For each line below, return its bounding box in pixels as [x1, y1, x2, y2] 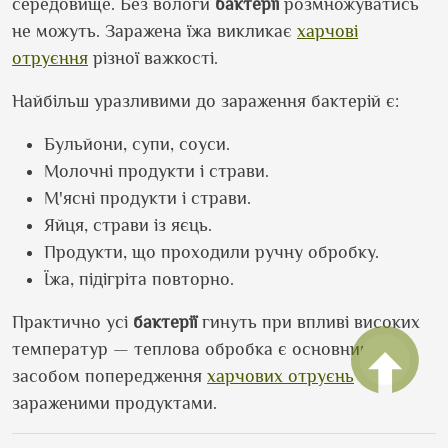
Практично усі [12, 312, 133, 332]
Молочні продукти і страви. [44, 161, 269, 181]
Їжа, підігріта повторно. [44, 269, 234, 289]
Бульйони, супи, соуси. [44, 134, 230, 154]
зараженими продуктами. [12, 393, 217, 413]
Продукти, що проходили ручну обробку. [44, 242, 379, 262]
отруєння [12, 48, 88, 68]
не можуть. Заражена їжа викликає [12, 21, 297, 41]
